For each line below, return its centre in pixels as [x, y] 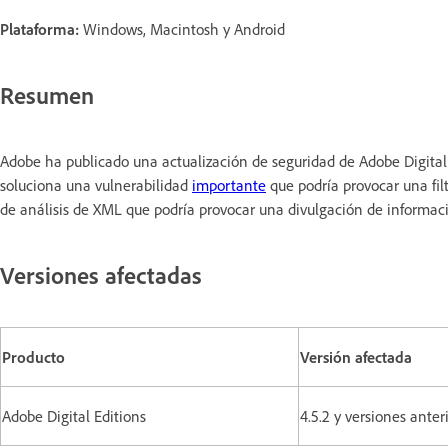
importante [229, 184]
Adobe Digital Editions [74, 416]
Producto [33, 357]
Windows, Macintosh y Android [182, 28]
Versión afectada [356, 357]
